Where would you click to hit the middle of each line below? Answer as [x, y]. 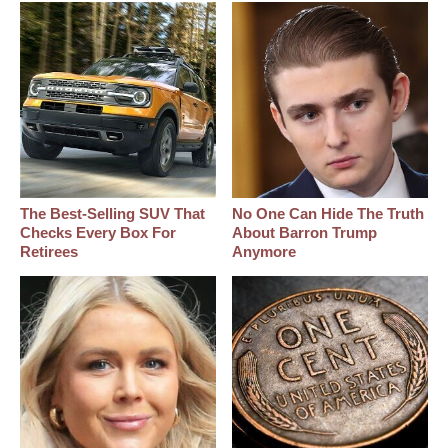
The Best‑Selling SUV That [112, 213]
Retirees [49, 251]
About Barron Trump [305, 232]
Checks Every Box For [98, 232]
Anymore [264, 251]
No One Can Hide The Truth [328, 213]
